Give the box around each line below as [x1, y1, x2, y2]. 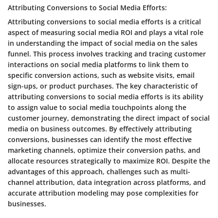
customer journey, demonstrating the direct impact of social [8, 113, 210, 123]
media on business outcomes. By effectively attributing [8, 124, 192, 133]
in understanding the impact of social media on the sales [8, 38, 198, 48]
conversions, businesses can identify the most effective [8, 134, 192, 144]
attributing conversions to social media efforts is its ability [8, 91, 203, 101]
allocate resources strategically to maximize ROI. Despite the [8, 156, 210, 165]
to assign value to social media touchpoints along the [8, 102, 186, 112]
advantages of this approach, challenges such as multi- [8, 166, 190, 176]
